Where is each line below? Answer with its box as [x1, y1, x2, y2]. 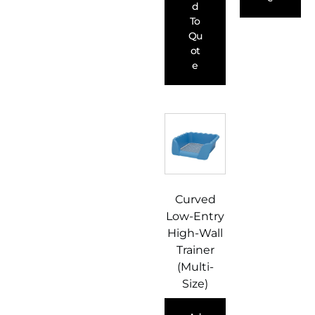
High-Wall [167, 226, 223, 240]
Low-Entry [166, 210, 224, 224]
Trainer [176, 243, 214, 257]
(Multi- [176, 260, 214, 274]
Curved [174, 193, 216, 207]
